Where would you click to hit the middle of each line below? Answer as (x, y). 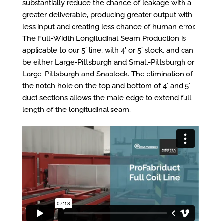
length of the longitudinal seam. (76, 110)
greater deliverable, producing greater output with (107, 15)
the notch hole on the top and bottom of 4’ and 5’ (106, 86)
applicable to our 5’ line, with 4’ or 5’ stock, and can (108, 51)
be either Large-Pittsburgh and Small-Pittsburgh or (108, 62)
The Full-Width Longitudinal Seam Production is (104, 39)
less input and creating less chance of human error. (109, 27)
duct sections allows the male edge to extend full (107, 98)
